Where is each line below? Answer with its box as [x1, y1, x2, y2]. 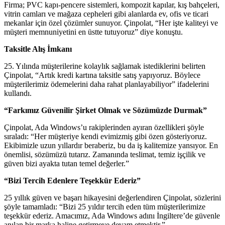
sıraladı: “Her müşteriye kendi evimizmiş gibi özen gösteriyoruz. [4, 132, 207, 141]
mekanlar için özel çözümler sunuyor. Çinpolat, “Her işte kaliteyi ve [4, 18, 218, 27]
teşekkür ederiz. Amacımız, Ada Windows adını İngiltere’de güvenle [4, 211, 220, 220]
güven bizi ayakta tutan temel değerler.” [4, 159, 129, 168]
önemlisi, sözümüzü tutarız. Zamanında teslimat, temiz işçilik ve [4, 150, 205, 159]
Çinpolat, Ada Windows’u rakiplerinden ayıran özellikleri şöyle [4, 123, 204, 132]
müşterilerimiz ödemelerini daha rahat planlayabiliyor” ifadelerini [4, 79, 209, 88]
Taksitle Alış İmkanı [4, 44, 72, 53]
